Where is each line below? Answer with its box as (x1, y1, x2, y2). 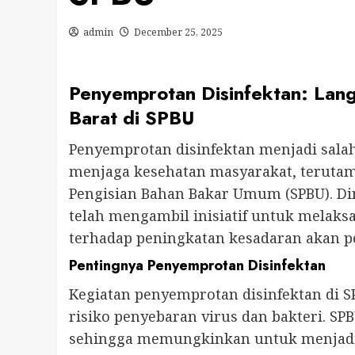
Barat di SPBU (69, 104, 194, 132)
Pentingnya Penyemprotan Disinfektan (69, 255, 326, 277)
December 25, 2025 (134, 25, 223, 40)
